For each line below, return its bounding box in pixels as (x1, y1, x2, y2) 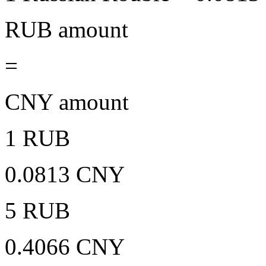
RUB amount (5, 16, 128, 42)
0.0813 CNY (5, 161, 125, 187)
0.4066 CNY (5, 233, 125, 259)
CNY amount (5, 88, 129, 115)
